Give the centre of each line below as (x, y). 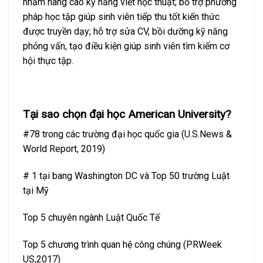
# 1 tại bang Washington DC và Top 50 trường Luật (126, 176)
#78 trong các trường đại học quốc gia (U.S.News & (127, 134)
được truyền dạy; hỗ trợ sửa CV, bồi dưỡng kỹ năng (125, 32)
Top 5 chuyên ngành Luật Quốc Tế (91, 217)
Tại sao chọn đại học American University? (127, 114)
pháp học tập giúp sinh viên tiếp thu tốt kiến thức (121, 17)
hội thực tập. (48, 61)
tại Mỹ (36, 191)
